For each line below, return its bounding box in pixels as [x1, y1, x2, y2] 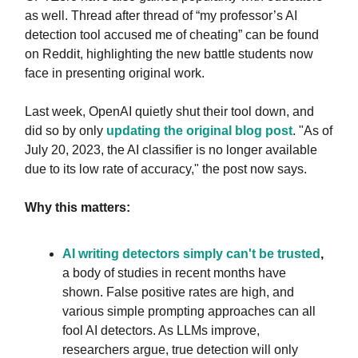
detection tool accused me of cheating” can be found [25, 27, 319, 42]
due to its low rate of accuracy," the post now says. [25, 161, 307, 176]
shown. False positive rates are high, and [62, 284, 294, 299]
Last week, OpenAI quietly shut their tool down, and [25, 104, 314, 118]
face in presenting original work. [25, 66, 205, 80]
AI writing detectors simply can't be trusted [62, 246, 320, 261]
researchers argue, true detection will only [62, 342, 298, 356]
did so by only [25, 123, 106, 137]
